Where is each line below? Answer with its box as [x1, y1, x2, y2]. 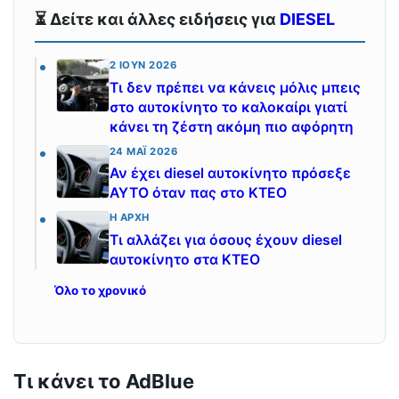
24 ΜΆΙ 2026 [110, 144, 177, 158]
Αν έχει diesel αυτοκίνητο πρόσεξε [110, 165, 351, 183]
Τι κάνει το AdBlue [13, 369, 194, 393]
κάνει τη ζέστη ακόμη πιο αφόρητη [110, 118, 354, 135]
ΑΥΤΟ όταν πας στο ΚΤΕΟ [110, 184, 287, 202]
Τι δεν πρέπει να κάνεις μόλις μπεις [110, 78, 361, 96]
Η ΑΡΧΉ [110, 211, 150, 224]
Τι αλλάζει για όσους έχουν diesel [110, 231, 342, 248]
